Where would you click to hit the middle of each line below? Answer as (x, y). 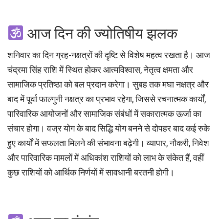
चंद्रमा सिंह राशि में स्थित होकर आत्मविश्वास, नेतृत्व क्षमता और (100, 70)
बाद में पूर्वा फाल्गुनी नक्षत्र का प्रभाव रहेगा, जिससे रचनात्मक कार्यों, (107, 99)
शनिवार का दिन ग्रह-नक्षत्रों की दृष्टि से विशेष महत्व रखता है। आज (109, 55)
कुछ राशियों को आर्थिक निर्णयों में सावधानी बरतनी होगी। (91, 173)
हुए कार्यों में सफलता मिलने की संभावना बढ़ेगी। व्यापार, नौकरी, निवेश (108, 143)
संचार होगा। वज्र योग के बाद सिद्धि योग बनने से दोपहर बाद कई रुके (109, 129)
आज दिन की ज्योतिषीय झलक (101, 34)
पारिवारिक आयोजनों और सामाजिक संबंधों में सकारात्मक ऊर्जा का (104, 114)
